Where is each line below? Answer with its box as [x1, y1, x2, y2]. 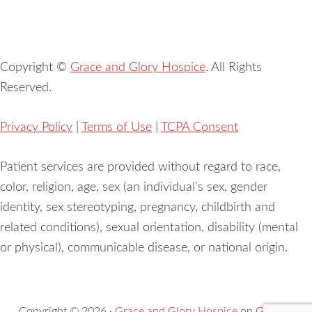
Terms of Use [81, 121, 152, 134]
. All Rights [205, 61, 262, 74]
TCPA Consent [161, 121, 238, 134]
